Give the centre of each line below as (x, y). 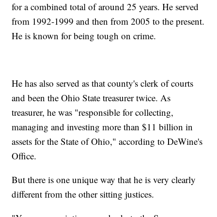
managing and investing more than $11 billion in (102, 126)
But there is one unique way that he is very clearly (104, 179)
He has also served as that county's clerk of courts (103, 83)
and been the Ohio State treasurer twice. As (91, 97)
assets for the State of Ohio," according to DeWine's (107, 141)
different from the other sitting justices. (83, 194)
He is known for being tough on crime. (84, 35)
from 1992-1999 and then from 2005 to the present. (108, 21)
